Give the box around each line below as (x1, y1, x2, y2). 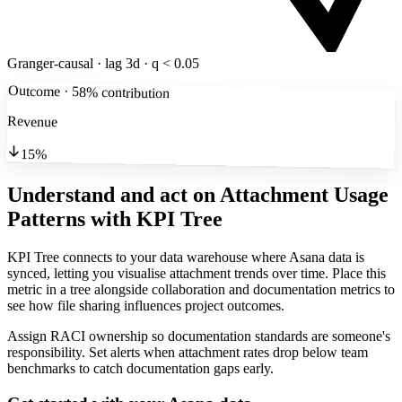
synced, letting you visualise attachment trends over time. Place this (7, 266, 386, 282)
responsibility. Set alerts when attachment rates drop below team (7, 345, 368, 361)
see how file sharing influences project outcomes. (7, 298, 284, 314)
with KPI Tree (91, 207, 223, 232)
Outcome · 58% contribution (7, 83, 170, 101)
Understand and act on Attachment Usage (7, 183, 389, 207)
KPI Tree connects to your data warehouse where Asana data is (7, 249, 364, 266)
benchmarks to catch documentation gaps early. (7, 361, 274, 377)
